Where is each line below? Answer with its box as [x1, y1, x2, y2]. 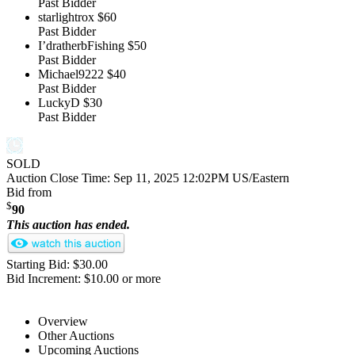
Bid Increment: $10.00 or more [6, 271, 161, 285]
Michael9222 [38, 67, 104, 82]
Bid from [6, 185, 52, 200]
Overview [38, 314, 88, 328]
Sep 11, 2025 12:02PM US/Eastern [113, 171, 289, 185]
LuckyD [38, 96, 80, 110]
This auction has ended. [6, 217, 130, 231]
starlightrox [38, 10, 94, 25]
